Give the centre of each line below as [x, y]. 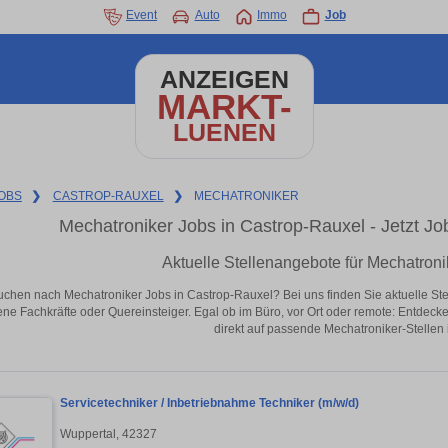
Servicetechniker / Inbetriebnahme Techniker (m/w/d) [209, 403]
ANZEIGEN [224, 79]
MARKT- [224, 106]
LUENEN [224, 132]
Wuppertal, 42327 [108, 433]
